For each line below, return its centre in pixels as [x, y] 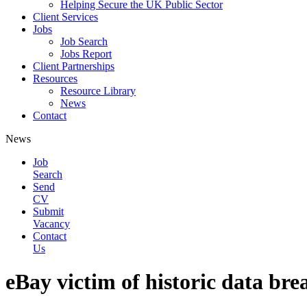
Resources [55, 78]
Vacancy [51, 224]
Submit [48, 211]
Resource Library [98, 91]
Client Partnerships [74, 66]
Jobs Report [86, 54]
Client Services [65, 17]
